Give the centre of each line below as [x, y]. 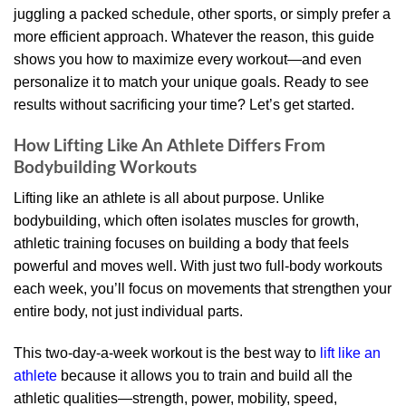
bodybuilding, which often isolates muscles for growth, [186, 220]
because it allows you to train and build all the [205, 375]
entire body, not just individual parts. [128, 311]
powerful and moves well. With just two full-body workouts [198, 266]
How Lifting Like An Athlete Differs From [169, 145]
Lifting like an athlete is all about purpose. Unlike [169, 198]
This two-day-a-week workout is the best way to [167, 353]
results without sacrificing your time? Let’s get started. [184, 104]
